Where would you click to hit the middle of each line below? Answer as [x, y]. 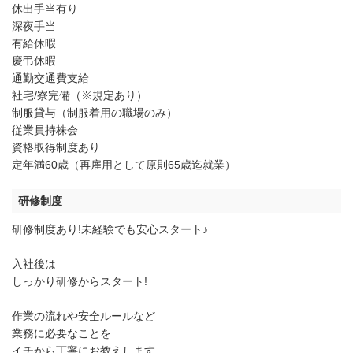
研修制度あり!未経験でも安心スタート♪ [110, 229]
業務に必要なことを [61, 333]
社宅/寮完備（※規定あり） [80, 95]
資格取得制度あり [56, 147]
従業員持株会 [45, 130]
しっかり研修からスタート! [80, 281]
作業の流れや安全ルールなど [84, 316]
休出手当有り [45, 8]
